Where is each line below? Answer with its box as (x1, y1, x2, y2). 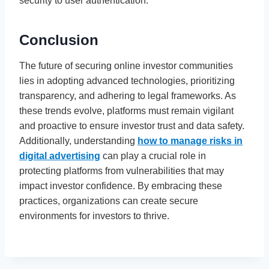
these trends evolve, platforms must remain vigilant (19, 105, 234, 116)
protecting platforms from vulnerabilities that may (19, 165, 224, 176)
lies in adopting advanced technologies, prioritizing (19, 75, 235, 86)
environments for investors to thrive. (19, 210, 169, 221)
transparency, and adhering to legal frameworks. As (19, 90, 236, 101)
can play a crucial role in (100, 150, 206, 161)
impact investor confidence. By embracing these (19, 180, 222, 191)
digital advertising (19, 150, 100, 161)
